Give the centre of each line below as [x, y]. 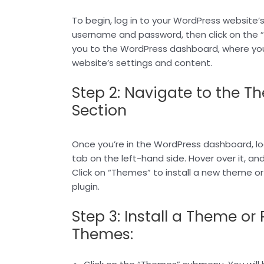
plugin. [86, 186]
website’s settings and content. [142, 62]
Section [99, 110]
